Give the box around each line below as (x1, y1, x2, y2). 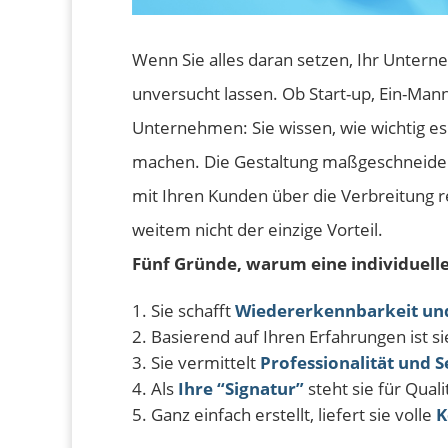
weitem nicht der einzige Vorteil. (132, 218, 383, 242)
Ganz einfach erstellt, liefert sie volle (151, 403, 436, 427)
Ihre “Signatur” (178, 377, 304, 401)
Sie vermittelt (151, 351, 260, 375)
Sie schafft (151, 299, 235, 323)
